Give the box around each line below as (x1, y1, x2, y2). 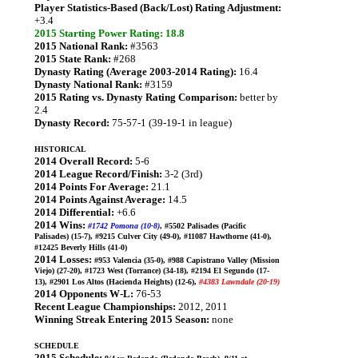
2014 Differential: (34, 206, 114, 218)
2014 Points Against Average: (34, 193, 165, 205)
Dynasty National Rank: (34, 78, 142, 90)
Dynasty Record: (34, 117, 109, 129)
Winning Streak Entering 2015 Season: (34, 313, 209, 325)
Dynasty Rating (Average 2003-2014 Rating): (34, 66, 237, 78)
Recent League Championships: (34, 300, 176, 312)
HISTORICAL (34, 145, 86, 153)
